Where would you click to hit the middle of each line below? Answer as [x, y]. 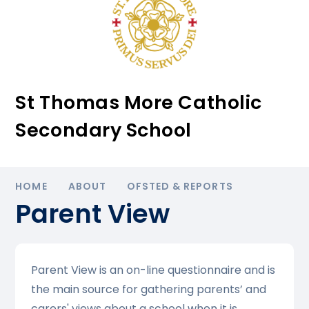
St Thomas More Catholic [139, 103]
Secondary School [104, 130]
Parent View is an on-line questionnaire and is [153, 270]
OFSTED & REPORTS [180, 187]
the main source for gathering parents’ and [148, 290]
